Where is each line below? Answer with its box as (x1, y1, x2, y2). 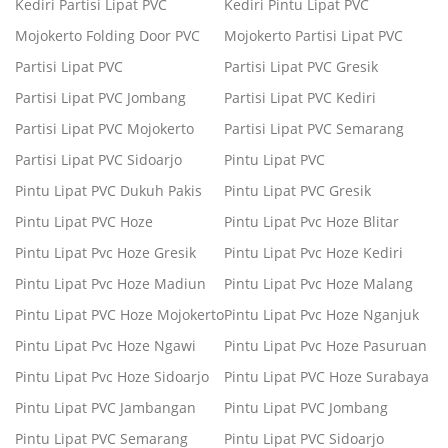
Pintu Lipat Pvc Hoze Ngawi (15, 336, 196, 356)
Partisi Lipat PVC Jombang (15, 88, 186, 108)
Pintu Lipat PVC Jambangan (15, 398, 196, 418)
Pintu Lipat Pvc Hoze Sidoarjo (15, 367, 209, 387)
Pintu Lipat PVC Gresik (224, 181, 371, 201)
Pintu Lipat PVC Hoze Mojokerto (15, 305, 224, 325)
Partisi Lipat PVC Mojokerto (15, 119, 198, 139)
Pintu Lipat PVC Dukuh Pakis (15, 181, 202, 201)
